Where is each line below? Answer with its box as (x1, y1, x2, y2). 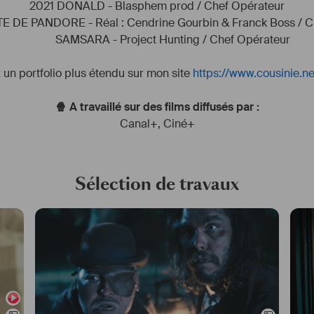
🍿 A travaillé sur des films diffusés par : (55, 100, 259, 114)
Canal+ (119, 116, 158, 131)
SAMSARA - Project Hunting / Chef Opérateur (24, 32, 290, 47)
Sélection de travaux (75, 172, 239, 196)
